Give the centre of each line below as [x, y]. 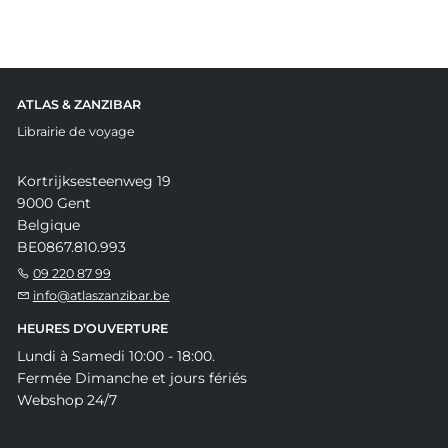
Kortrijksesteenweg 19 [93, 180]
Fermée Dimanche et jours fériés [131, 377]
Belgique [48, 224]
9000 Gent [53, 202]
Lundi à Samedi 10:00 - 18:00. [115, 355]
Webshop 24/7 [66, 399]
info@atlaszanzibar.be [101, 295]
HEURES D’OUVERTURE [92, 328]
